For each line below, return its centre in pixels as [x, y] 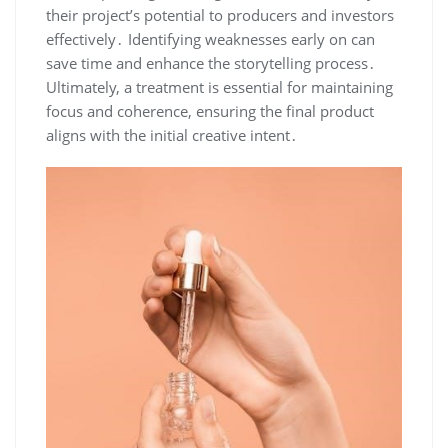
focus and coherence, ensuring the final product [210, 110]
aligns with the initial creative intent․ [172, 134]
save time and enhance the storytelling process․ [211, 62]
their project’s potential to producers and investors [220, 14]
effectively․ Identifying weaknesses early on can [210, 38]
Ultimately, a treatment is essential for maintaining [219, 86]
